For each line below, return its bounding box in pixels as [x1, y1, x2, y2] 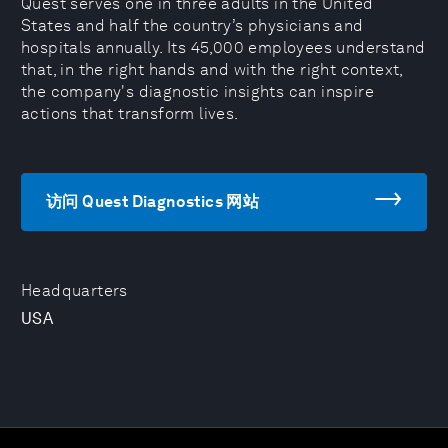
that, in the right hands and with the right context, [21, 60, 403, 79]
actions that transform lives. [21, 104, 239, 123]
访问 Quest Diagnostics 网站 [46, 192, 260, 211]
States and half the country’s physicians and [21, 16, 364, 35]
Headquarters [21, 281, 128, 300]
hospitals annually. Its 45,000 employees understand [21, 38, 426, 57]
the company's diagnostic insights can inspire [21, 82, 374, 101]
